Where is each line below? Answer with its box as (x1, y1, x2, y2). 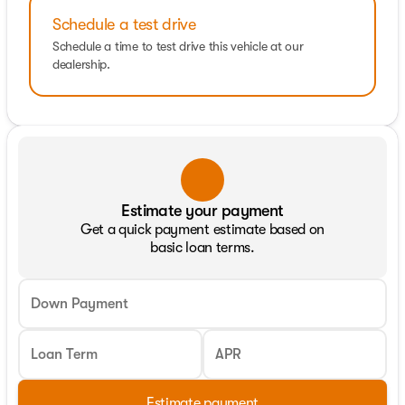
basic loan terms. (150, 240, 255, 256)
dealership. (52, 57, 110, 71)
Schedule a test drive (52, 15, 196, 33)
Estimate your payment (121, 202, 284, 220)
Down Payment (31, 296, 128, 312)
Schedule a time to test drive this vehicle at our (52, 39, 304, 53)
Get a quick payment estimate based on (80, 221, 325, 238)
